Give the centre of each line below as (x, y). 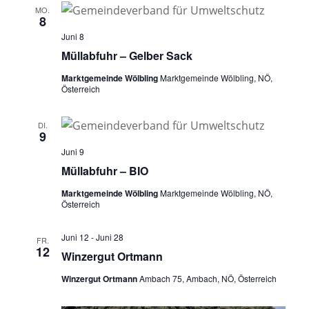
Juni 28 (109, 237)
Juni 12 (75, 237)
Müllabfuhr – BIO (104, 171)
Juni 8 (72, 37)
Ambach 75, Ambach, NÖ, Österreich (208, 279)
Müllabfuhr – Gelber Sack (127, 56)
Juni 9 (72, 152)
